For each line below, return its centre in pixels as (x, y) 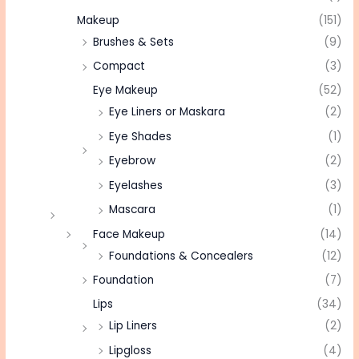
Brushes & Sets (134, 42)
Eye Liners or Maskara (167, 112)
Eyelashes (136, 185)
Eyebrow (133, 161)
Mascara (133, 210)
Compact (119, 67)
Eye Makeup (126, 91)
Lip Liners (133, 326)
